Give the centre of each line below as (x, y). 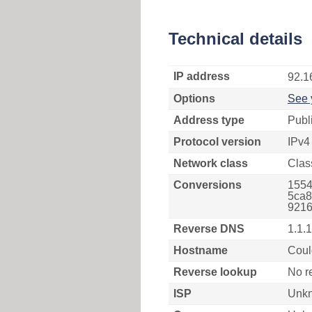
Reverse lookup (215, 272)
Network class (211, 163)
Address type (209, 120)
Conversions (208, 185)
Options (194, 99)
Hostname (201, 250)
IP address (202, 76)
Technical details (235, 39)
